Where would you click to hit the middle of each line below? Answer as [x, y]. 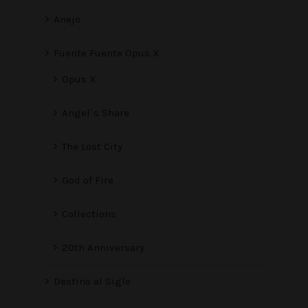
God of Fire [88, 180]
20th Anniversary [103, 248]
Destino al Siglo [92, 282]
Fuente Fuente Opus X [107, 53]
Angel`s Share [96, 113]
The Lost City [92, 147]
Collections [89, 214]
